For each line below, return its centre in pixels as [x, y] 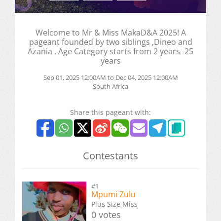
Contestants [110, 156]
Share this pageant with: [110, 112]
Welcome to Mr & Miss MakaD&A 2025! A [110, 33]
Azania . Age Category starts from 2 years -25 [110, 51]
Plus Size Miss [114, 204]
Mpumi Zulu [113, 194]
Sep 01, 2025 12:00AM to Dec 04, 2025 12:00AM [110, 77]
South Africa [110, 86]
